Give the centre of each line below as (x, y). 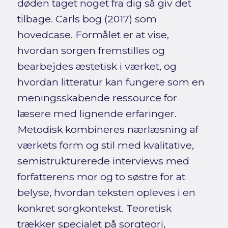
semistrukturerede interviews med (103, 161)
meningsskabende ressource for (97, 97)
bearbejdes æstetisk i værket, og (97, 66)
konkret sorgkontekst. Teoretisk (94, 208)
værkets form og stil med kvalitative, (105, 145)
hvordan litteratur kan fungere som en (111, 82)
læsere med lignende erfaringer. (97, 113)
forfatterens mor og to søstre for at (101, 176)
